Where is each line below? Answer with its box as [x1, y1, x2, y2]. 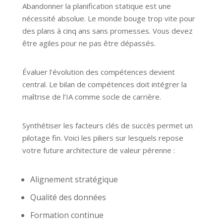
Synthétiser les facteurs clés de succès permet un [22, 120, 193, 131]
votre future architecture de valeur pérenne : [22, 145, 175, 156]
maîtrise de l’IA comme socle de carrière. [22, 92, 161, 102]
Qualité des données [30, 192, 106, 203]
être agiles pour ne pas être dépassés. [22, 38, 156, 49]
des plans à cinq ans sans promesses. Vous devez [22, 26, 193, 36]
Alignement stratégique [30, 174, 118, 185]
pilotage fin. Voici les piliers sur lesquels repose [22, 133, 183, 143]
